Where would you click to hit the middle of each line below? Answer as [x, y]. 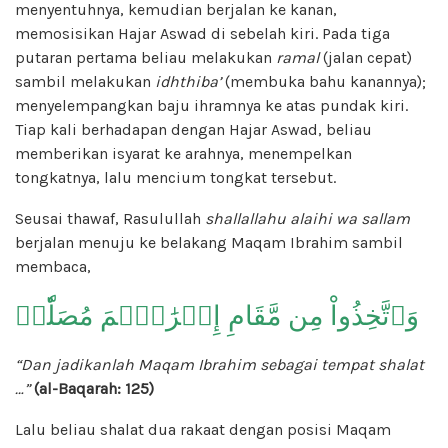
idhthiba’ [188, 81]
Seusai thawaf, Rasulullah [110, 218]
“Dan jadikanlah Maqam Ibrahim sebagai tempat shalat [219, 364]
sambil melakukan [85, 81]
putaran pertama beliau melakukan [145, 57]
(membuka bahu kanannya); [323, 81]
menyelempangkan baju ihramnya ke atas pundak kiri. [211, 105]
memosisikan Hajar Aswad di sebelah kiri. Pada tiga [202, 33]
